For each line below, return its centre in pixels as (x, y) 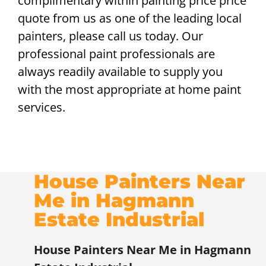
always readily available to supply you (120, 72)
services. (42, 107)
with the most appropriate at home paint (129, 90)
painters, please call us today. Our (110, 36)
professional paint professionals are (116, 54)
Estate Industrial (119, 220)
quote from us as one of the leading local (130, 18)
